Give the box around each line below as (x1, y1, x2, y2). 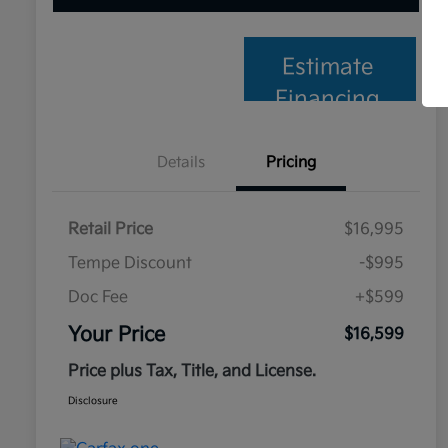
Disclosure (68, 395, 118, 408)
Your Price (68, 323, 165, 348)
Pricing (266, 153, 316, 173)
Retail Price (68, 220, 153, 240)
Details (157, 153, 205, 173)
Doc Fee (68, 288, 128, 308)
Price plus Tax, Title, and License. (68, 362, 316, 382)
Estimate (282, 54, 374, 82)
